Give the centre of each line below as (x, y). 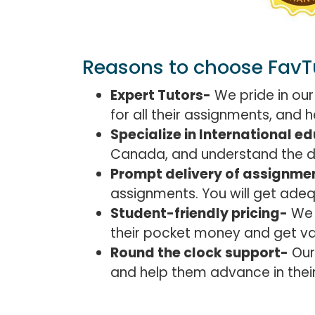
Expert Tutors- (161, 95)
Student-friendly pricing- (199, 213)
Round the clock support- (199, 252)
